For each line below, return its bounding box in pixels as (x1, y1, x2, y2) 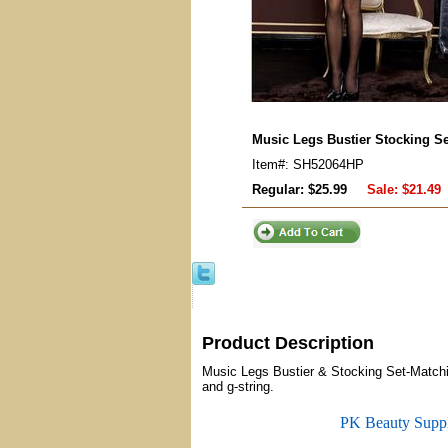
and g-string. (202, 379, 274, 394)
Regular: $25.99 (252, 182, 347, 197)
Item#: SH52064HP (252, 157, 364, 172)
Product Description (202, 333, 374, 353)
